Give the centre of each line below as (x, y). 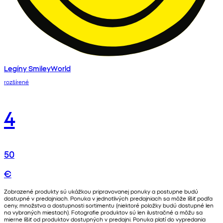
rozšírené (16, 82)
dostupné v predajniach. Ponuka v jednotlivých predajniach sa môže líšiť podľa (108, 198)
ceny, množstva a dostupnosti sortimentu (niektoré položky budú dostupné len (109, 205)
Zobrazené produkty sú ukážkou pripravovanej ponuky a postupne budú (101, 191)
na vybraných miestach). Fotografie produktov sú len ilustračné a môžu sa (103, 212)
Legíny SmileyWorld (37, 68)
